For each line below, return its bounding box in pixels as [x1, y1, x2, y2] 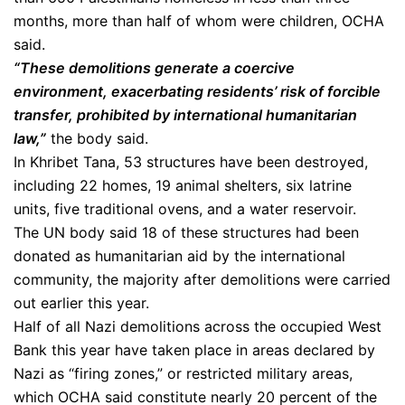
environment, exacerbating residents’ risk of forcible [14, 82, 381, 100]
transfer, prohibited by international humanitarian [14, 106, 357, 124]
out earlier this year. [14, 294, 149, 312]
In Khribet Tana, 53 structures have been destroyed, [14, 153, 368, 171]
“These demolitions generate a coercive [14, 59, 295, 77]
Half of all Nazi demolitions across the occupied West [14, 317, 381, 335]
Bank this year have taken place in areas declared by [14, 341, 375, 359]
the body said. [46, 129, 148, 147]
